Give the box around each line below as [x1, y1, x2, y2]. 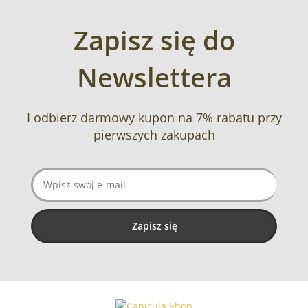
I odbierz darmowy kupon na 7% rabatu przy [26, 109, 282, 126]
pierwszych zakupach [93, 126, 215, 143]
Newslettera [76, 58, 232, 95]
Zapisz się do [73, 21, 235, 58]
